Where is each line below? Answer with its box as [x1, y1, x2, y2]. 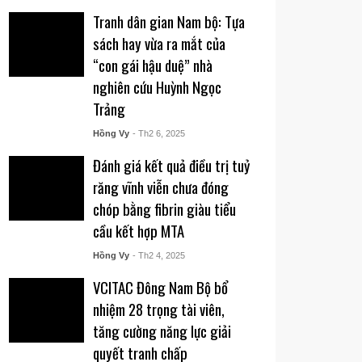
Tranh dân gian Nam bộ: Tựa [92, 11, 245, 32]
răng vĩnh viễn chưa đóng [92, 176, 229, 198]
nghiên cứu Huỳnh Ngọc [92, 76, 221, 98]
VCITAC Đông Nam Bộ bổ [92, 276, 228, 298]
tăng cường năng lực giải [92, 320, 231, 342]
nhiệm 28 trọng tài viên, [92, 298, 225, 320]
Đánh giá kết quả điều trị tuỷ [92, 154, 250, 176]
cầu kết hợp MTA [92, 220, 184, 242]
